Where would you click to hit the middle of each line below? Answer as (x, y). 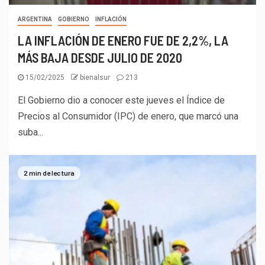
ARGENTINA (35, 19)
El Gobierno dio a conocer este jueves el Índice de (121, 100)
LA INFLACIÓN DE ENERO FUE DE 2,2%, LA (123, 40)
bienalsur (96, 77)
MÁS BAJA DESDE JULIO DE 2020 (100, 57)
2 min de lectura (49, 173)
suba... (30, 132)
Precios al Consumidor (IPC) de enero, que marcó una (128, 116)
